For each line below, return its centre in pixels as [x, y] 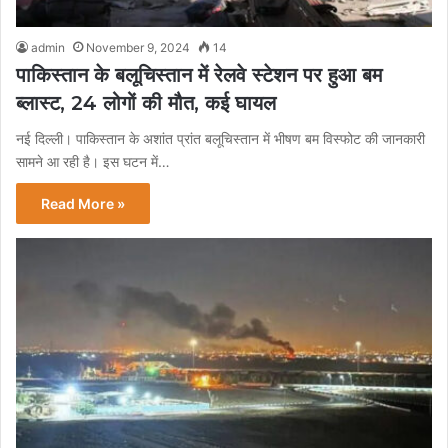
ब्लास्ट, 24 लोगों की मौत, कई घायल [146, 102]
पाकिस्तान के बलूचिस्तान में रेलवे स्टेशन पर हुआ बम [199, 74]
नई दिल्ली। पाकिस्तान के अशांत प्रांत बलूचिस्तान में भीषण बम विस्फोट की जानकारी [220, 138]
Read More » [83, 203]
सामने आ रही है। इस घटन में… [93, 161]
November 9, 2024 [138, 47]
